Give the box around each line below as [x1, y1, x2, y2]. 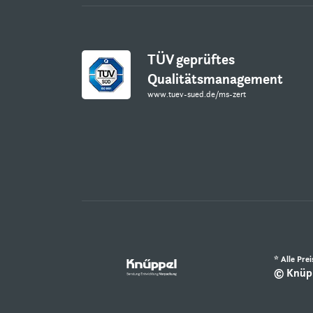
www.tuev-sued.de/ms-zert [147, 89, 246, 99]
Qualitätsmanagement [147, 70, 283, 88]
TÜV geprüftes [147, 50, 235, 68]
